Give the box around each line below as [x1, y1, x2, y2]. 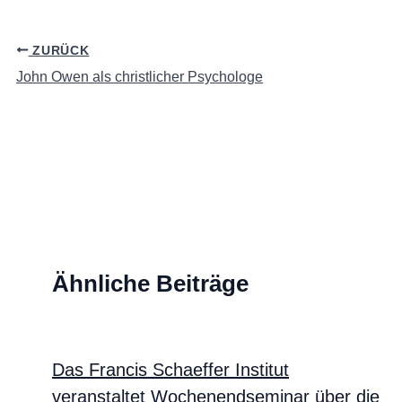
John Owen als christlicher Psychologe [16, 68, 263, 84]
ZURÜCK [28, 43, 90, 57]
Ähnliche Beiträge [52, 269, 249, 297]
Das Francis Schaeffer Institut [52, 359, 289, 380]
